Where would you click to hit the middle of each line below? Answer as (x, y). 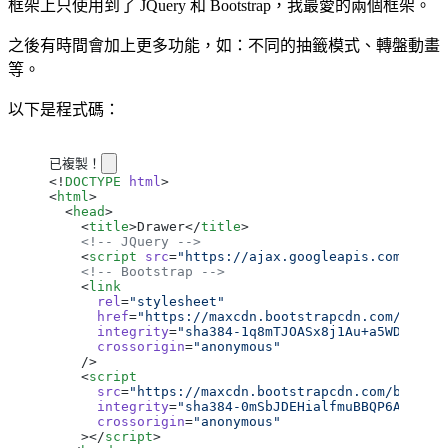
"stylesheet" (177, 301)
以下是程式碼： (64, 109)
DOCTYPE (93, 181)
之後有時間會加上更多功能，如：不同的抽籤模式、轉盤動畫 (224, 45)
